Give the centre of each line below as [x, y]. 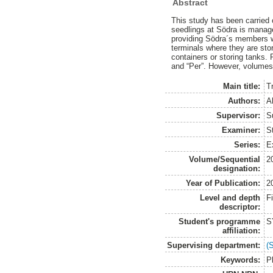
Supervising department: [214, 245]
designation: [237, 168]
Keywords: [241, 260]
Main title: [242, 86]
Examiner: [241, 130]
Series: [247, 144]
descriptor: [240, 207]
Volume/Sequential [225, 159]
